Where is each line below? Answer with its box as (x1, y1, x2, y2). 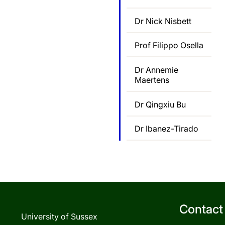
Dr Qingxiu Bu (135, 99, 186, 109)
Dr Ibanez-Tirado (135, 124, 198, 134)
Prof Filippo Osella (135, 40, 203, 51)
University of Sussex (21, 211, 97, 221)
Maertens (135, 75, 169, 85)
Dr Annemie (135, 65, 178, 75)
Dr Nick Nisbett (135, 16, 191, 26)
